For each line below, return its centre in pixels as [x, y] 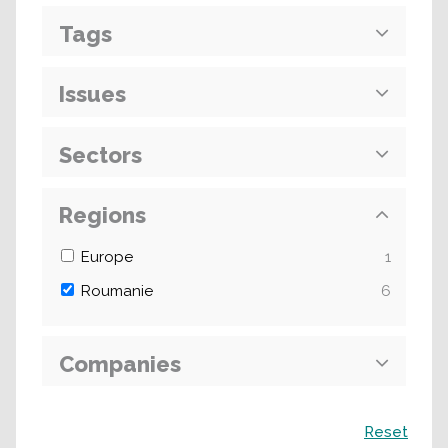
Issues [92, 94]
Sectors [100, 154]
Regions [102, 215]
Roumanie [117, 291]
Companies [120, 363]
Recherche [70, 424]
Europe [107, 257]
